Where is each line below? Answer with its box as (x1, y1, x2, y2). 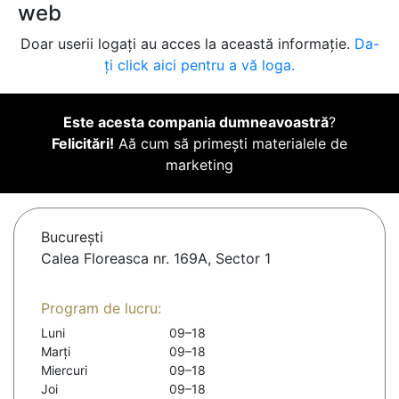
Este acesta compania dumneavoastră (63, 113, 329, 132)
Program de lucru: (41, 299, 161, 318)
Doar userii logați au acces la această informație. (20, 35, 354, 53)
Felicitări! (52, 134, 114, 153)
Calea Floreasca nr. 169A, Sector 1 (41, 249, 271, 268)
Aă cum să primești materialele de (114, 134, 347, 153)
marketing (166, 156, 233, 175)
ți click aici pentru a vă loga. (104, 56, 295, 75)
